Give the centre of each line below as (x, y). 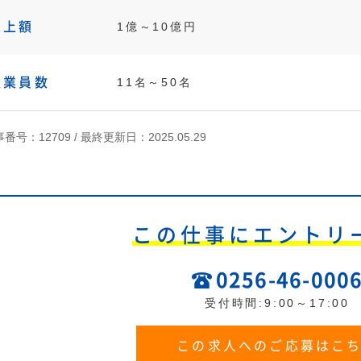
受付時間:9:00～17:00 (277, 303)
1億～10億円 (157, 27)
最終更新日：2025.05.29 (143, 137)
